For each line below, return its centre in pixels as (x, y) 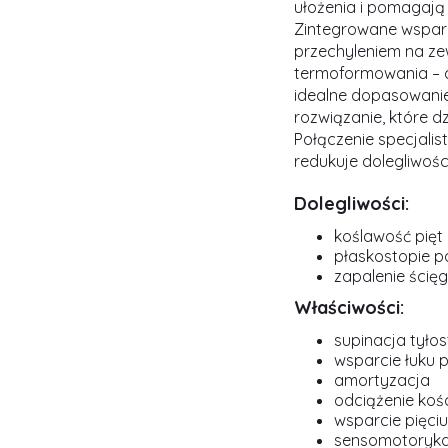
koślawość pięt (388, 236)
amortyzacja (382, 380)
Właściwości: (349, 307)
